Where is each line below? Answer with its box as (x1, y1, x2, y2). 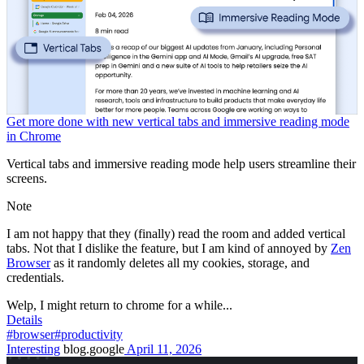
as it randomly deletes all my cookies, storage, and (50, 255, 310, 270)
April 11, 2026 (124, 341, 201, 356)
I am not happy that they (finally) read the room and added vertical (6, 226, 345, 240)
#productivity (54, 327, 123, 341)
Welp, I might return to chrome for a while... (6, 297, 232, 312)
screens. (6, 171, 47, 185)
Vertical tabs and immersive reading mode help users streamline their (6, 156, 356, 171)
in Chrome (6, 128, 61, 143)
